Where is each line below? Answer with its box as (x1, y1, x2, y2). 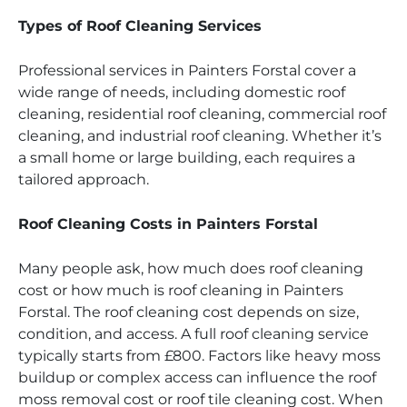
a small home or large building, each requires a (18, 149, 355, 167)
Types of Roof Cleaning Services (18, 17, 262, 35)
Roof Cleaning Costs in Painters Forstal (18, 215, 318, 233)
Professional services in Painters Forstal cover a (18, 62, 356, 80)
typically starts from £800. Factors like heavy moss (18, 347, 381, 365)
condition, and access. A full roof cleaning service (18, 325, 369, 343)
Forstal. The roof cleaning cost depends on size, (18, 303, 359, 322)
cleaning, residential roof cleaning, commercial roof (18, 105, 386, 124)
